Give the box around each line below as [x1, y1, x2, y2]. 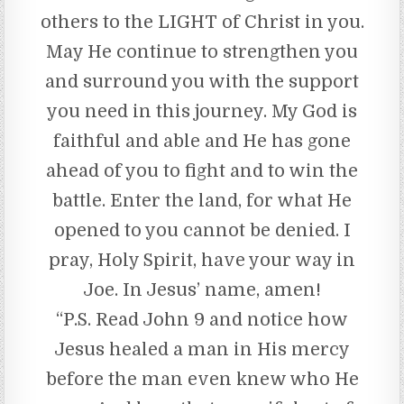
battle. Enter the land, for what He [52, 189, 352, 211]
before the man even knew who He [45, 368, 359, 390]
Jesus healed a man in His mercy [54, 338, 350, 360]
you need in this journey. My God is [47, 100, 357, 122]
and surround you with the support [45, 70, 359, 92]
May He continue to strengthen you [46, 41, 358, 62]
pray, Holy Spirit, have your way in [49, 249, 355, 271]
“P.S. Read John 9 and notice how [56, 308, 348, 330]
